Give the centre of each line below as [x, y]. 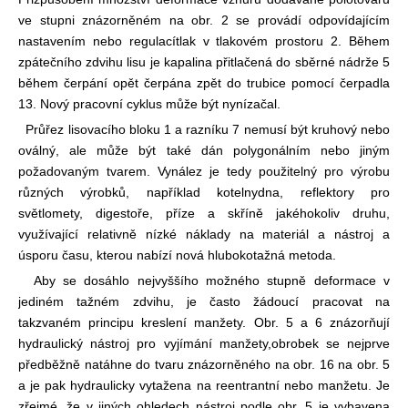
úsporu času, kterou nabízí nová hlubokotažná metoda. [177, 255]
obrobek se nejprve [331, 343]
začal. [264, 103]
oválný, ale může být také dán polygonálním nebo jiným [204, 150]
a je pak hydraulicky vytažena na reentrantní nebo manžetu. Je [204, 385]
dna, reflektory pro [324, 192]
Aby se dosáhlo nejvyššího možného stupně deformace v [204, 280]
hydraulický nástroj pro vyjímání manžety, [145, 343]
